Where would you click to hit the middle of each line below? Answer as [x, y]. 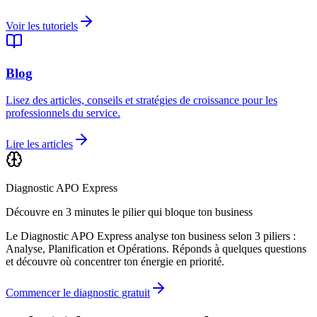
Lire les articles [39, 144]
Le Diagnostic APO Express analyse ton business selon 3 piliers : [151, 236]
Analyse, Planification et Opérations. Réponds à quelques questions [156, 249]
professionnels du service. [63, 113]
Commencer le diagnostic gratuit [78, 293]
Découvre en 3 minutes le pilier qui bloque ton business [129, 212]
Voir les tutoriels [42, 26]
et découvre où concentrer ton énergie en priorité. [115, 262]
